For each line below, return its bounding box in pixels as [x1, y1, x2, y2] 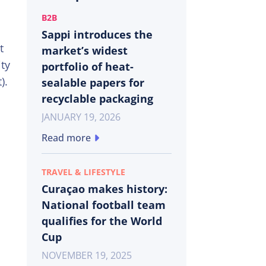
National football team [41, 197, 166, 212]
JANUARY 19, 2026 [41, 110, 121, 123]
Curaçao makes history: [41, 181, 167, 196]
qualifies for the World [41, 213, 162, 228]
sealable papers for [41, 75, 144, 90]
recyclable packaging [41, 91, 153, 106]
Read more [41, 131, 91, 144]
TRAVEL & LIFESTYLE [41, 166, 125, 178]
